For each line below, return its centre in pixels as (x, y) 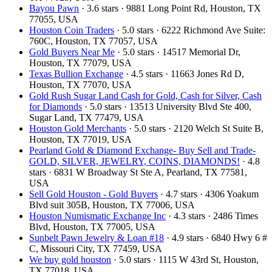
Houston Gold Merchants (78, 128)
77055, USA (54, 19)
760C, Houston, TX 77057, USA (93, 41)
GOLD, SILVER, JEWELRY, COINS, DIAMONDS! (134, 161)
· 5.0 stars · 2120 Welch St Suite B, (195, 128)
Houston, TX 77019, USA (80, 139)
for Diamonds (56, 106)
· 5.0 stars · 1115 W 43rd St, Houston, (185, 259)
